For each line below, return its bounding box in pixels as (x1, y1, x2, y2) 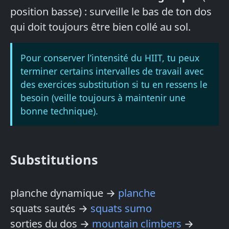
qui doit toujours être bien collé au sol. (10, 20, 191, 34)
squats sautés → (10, 201, 90, 216)
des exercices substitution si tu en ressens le (20, 78, 208, 91)
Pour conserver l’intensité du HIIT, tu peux (20, 52, 199, 64)
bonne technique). (20, 105, 98, 118)
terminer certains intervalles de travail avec (20, 65, 203, 78)
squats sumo (90, 201, 152, 216)
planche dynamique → (10, 186, 118, 200)
